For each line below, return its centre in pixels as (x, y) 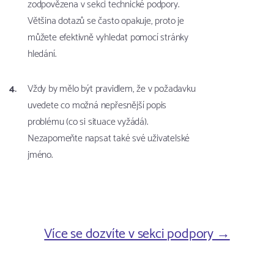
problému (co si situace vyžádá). (88, 122)
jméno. (40, 155)
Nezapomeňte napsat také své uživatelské (109, 139)
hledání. (42, 54)
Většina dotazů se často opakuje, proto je (106, 21)
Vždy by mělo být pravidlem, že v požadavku (112, 89)
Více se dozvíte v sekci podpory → (137, 235)
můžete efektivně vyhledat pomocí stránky (108, 38)
